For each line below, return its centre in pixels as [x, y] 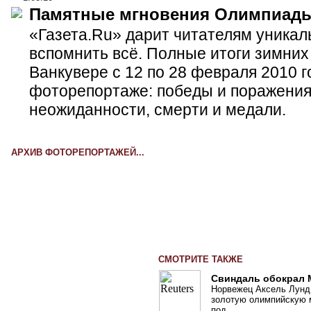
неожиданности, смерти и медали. [158, 110]
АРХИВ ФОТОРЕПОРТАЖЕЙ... [78, 152]
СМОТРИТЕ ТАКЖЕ [201, 259]
